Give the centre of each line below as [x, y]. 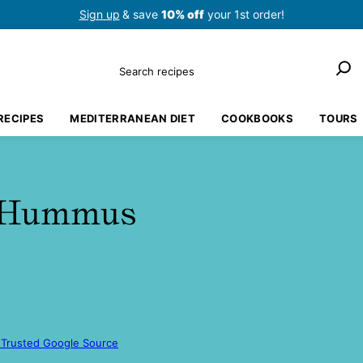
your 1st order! [244, 14]
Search [136, 64]
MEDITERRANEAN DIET [133, 118]
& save [141, 14]
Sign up [99, 14]
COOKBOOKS [257, 118]
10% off [182, 14]
